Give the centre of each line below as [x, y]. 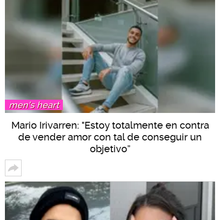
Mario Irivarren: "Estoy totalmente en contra [110, 125]
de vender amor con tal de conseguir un [110, 137]
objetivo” [110, 149]
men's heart [34, 105]
